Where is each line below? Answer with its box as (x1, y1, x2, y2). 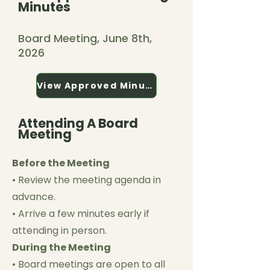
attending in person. (12, 224, 107, 237)
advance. (12, 190, 55, 204)
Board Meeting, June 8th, (18, 31, 152, 46)
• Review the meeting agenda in (12, 173, 161, 187)
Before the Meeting (12, 156, 110, 170)
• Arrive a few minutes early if (12, 207, 149, 221)
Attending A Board (18, 115, 138, 132)
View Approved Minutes (145, 79, 152, 92)
